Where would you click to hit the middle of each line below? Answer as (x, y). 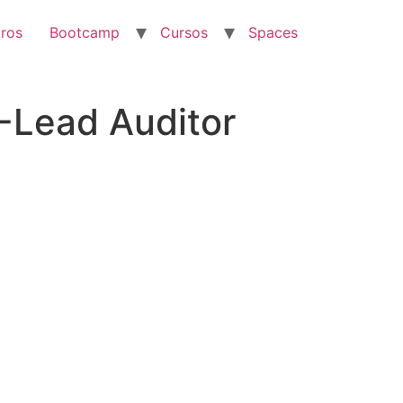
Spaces (273, 32)
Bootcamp (85, 32)
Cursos (184, 32)
